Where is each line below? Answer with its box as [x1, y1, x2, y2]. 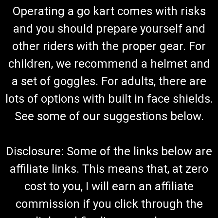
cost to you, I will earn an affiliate [24, 180, 194, 193]
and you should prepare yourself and [13, 22, 205, 36]
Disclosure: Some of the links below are [6, 145, 212, 158]
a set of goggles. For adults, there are [12, 74, 206, 88]
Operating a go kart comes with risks [12, 4, 206, 18]
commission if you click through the [15, 197, 203, 211]
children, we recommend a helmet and [8, 57, 210, 71]
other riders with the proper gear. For [12, 39, 206, 53]
